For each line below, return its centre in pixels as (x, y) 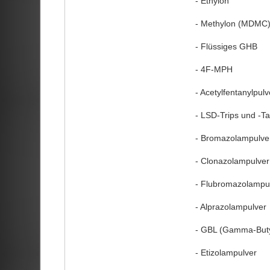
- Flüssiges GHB (226, 46)
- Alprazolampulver (231, 206)
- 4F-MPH (214, 69)
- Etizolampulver (226, 252)
